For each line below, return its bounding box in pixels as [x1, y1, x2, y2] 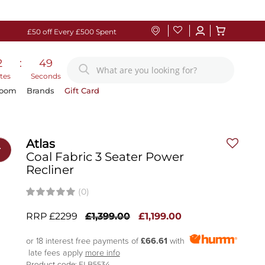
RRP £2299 [25, 211, 77, 222]
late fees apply [25, 248, 85, 258]
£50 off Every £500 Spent [27, 27, 117, 36]
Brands [27, 86, 55, 95]
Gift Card [64, 86, 100, 95]
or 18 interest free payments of [25, 236, 141, 246]
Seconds [31, 72, 62, 80]
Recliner [25, 163, 74, 177]
